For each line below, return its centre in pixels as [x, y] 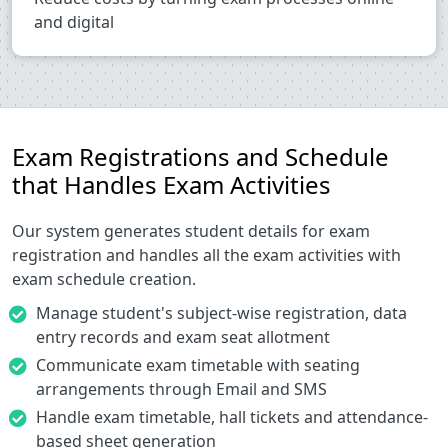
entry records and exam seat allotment [183, 337]
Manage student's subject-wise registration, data [221, 313]
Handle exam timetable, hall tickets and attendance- [232, 417]
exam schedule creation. [104, 279]
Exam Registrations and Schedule [200, 157]
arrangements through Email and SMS [181, 389]
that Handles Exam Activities [171, 185]
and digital [74, 22]
